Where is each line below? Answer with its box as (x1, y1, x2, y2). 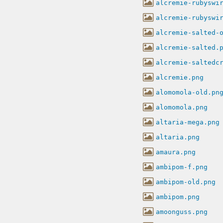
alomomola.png (156, 103, 208, 111)
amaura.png (156, 148, 196, 156)
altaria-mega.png (156, 118, 220, 126)
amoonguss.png (156, 208, 208, 216)
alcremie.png (156, 73, 204, 81)
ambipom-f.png (156, 163, 208, 171)
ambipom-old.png (156, 178, 216, 186)
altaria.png (156, 133, 200, 141)
